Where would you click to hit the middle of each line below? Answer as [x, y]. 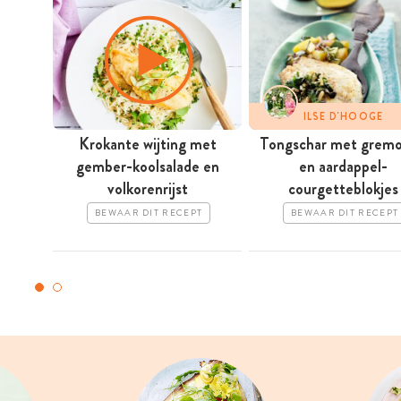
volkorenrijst [147, 189]
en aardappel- [343, 167]
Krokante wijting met [147, 145]
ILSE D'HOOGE [343, 116]
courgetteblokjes [343, 189]
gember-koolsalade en [147, 167]
